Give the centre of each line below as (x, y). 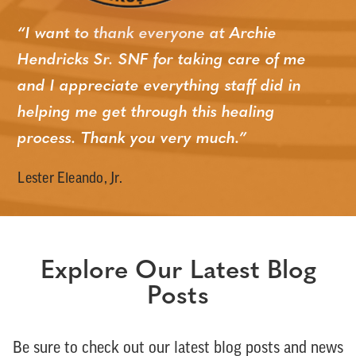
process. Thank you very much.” (133, 139)
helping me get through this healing (147, 113)
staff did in (263, 87)
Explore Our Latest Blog (178, 272)
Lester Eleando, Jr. (70, 180)
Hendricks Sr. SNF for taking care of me (162, 61)
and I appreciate (81, 87)
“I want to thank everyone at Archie (147, 35)
